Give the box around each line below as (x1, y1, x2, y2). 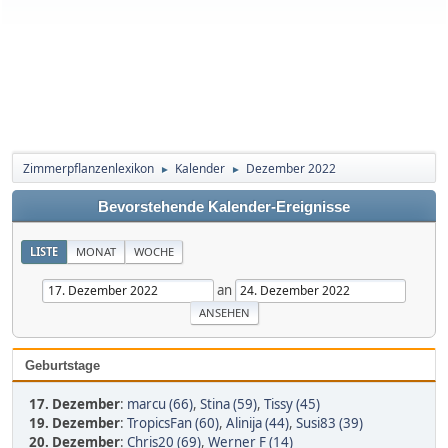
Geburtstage (25, 357, 100, 373)
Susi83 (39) (296, 413, 363, 432)
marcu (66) (127, 394, 193, 413)
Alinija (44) (226, 413, 289, 432)
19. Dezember (29, 413, 120, 432)
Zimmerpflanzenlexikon (23, 160, 154, 177)
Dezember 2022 (246, 160, 336, 177)
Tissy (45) (264, 394, 320, 413)
